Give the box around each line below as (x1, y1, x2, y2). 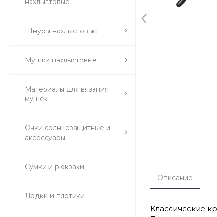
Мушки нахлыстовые (25, 55, 97, 64)
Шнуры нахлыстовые (25, 26, 97, 35)
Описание (157, 173, 193, 182)
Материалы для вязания (25, 84, 108, 93)
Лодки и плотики (25, 191, 85, 200)
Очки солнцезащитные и (25, 123, 110, 132)
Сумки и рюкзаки (25, 162, 84, 171)
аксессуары (25, 133, 65, 142)
